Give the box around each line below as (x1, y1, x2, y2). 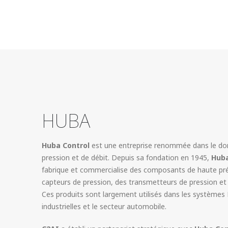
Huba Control (42, 140, 90, 150)
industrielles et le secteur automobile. (42, 201, 166, 211)
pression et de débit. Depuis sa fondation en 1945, (42, 152, 211, 162)
